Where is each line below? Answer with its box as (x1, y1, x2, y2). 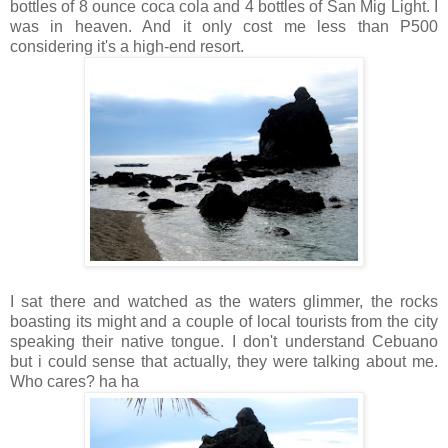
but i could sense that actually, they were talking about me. (10, 352, 438, 370)
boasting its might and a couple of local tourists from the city (10, 312, 438, 330)
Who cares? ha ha (10, 372, 139, 390)
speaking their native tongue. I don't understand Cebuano (10, 332, 438, 350)
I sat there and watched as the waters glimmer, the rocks (10, 292, 438, 310)
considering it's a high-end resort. (10, 37, 244, 55)
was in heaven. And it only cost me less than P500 (10, 17, 438, 35)
